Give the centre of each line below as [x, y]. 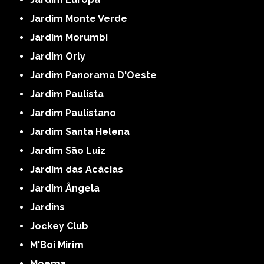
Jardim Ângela [67, 188]
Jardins [50, 207]
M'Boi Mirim [62, 245]
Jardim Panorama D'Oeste [96, 75]
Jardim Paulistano [76, 113]
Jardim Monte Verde [81, 18]
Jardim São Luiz [70, 150]
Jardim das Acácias [79, 169]
